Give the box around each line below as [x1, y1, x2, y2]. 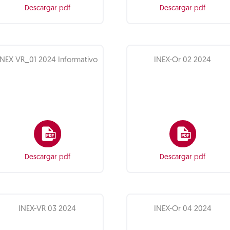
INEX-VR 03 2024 [18, 205, 76, 213]
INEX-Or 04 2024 [154, 205, 212, 213]
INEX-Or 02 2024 [154, 56, 212, 64]
